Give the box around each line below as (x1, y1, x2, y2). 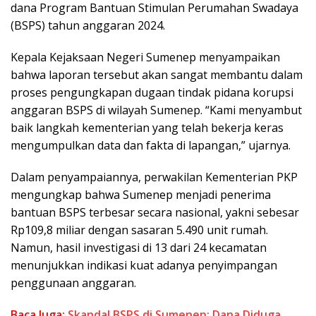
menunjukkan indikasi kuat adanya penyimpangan (11, 257, 277, 273)
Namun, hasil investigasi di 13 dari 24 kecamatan (11, 239, 267, 255)
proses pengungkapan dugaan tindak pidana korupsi (11, 84, 293, 100)
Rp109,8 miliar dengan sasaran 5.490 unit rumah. (11, 221, 268, 238)
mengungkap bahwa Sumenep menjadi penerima (11, 186, 271, 202)
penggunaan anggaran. (11, 274, 136, 291)
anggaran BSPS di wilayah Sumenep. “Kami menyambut (11, 102, 302, 118)
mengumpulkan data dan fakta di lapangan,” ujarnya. (11, 137, 291, 153)
